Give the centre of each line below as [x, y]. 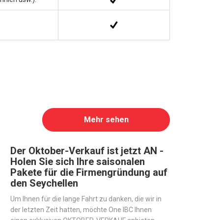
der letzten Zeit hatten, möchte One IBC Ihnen [81, 209]
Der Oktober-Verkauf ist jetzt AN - [87, 151]
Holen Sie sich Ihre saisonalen [78, 161]
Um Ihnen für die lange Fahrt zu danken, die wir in [86, 199]
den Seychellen [44, 183]
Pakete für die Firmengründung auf [89, 172]
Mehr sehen [106, 119]
